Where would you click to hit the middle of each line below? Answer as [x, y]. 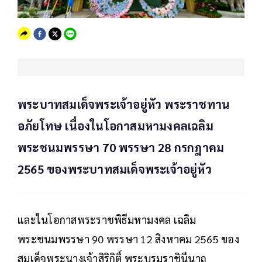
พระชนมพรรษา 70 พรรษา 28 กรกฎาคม [121, 148]
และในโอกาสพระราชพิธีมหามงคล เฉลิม [107, 220]
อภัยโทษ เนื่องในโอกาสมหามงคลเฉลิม [116, 126]
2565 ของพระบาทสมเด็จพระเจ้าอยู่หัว [115, 169]
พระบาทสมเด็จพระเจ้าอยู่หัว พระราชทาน [124, 104]
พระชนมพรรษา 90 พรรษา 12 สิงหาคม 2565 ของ [128, 239]
